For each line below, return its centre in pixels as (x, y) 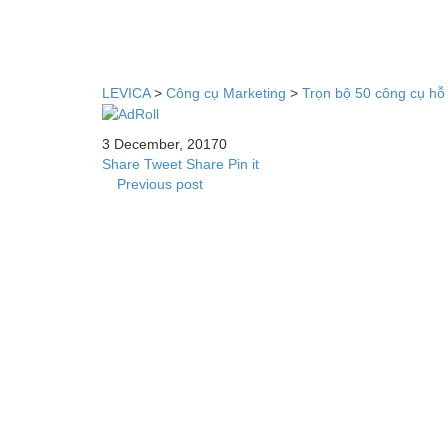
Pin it (243, 163)
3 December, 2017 (160, 143)
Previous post (160, 183)
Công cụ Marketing (226, 92)
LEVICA (128, 92)
